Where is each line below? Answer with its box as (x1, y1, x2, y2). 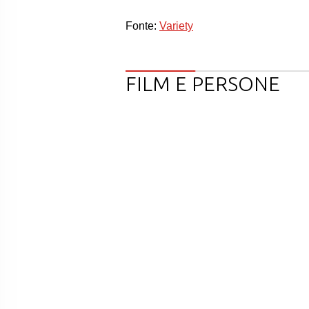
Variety (159, 20, 193, 32)
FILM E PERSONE (126, 72, 280, 94)
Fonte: (126, 20, 159, 32)
